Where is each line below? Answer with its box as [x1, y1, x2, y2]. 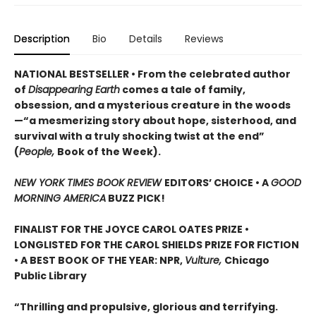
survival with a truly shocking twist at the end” [14, 129, 265, 144]
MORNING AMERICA [14, 191, 106, 206]
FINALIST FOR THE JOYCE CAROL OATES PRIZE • [14, 222, 249, 237]
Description [14, 32, 70, 47]
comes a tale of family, [120, 83, 245, 97]
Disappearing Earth [28, 83, 120, 97]
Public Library [14, 269, 87, 284]
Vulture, [185, 253, 224, 268]
